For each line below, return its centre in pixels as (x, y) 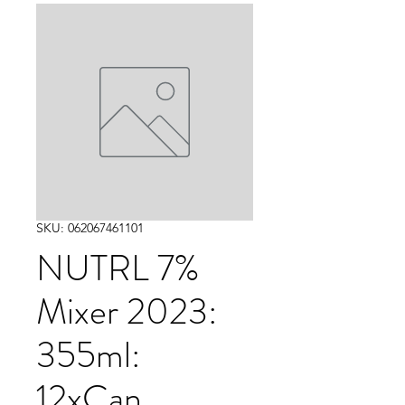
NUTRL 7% (118, 268)
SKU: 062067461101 (90, 228)
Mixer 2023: (127, 311)
